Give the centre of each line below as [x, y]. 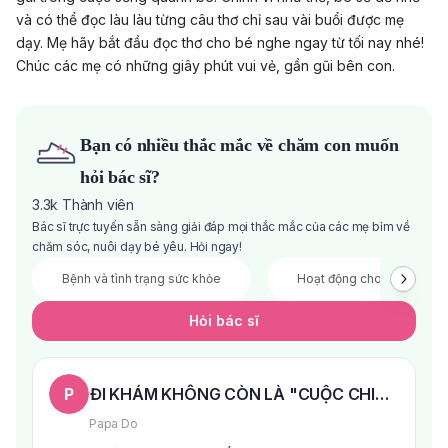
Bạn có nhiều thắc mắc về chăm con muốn [239, 144]
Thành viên [98, 204]
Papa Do [113, 423]
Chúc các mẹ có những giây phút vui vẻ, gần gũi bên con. [205, 65]
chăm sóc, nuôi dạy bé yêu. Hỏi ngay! [137, 246]
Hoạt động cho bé [349, 278]
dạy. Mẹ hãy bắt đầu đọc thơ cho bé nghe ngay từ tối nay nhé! [220, 42]
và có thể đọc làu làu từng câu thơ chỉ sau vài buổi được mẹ [210, 19]
